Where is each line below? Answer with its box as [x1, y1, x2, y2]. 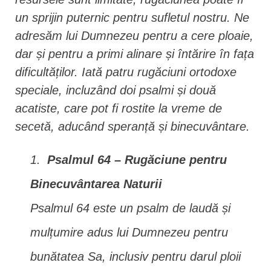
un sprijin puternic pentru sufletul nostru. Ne [15, 11, 249, 24]
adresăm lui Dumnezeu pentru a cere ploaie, [15, 29, 253, 42]
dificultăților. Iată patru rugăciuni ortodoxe [15, 65, 237, 79]
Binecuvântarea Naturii [30, 177, 162, 191]
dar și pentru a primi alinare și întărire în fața [15, 47, 254, 60]
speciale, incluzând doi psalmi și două [15, 83, 216, 97]
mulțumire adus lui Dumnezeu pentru [30, 226, 228, 239]
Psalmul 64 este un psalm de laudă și [30, 201, 230, 215]
